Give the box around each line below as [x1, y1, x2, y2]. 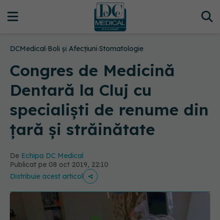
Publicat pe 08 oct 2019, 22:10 [10, 160, 109, 169]
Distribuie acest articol [10, 172, 83, 181]
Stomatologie [99, 44, 143, 53]
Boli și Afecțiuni [48, 44, 97, 53]
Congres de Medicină [10, 60, 175, 80]
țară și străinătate [10, 119, 155, 139]
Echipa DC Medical [21, 151, 83, 160]
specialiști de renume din [10, 100, 209, 119]
